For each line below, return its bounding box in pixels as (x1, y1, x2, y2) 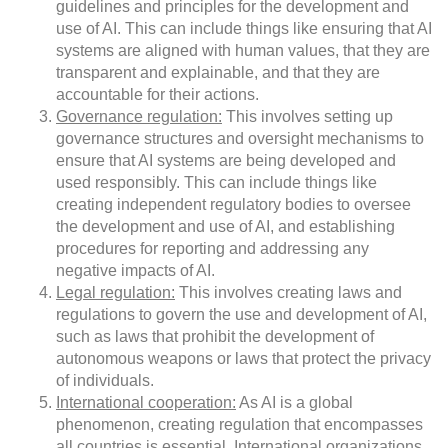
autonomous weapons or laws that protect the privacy (56, 350, 431, 368)
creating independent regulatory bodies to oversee (56, 196, 411, 214)
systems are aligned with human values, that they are (56, 42, 430, 60)
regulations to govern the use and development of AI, (56, 306, 427, 324)
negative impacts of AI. (56, 262, 215, 280)
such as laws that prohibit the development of (56, 328, 374, 346)
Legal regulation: (56, 284, 175, 302)
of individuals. (56, 372, 154, 390)
